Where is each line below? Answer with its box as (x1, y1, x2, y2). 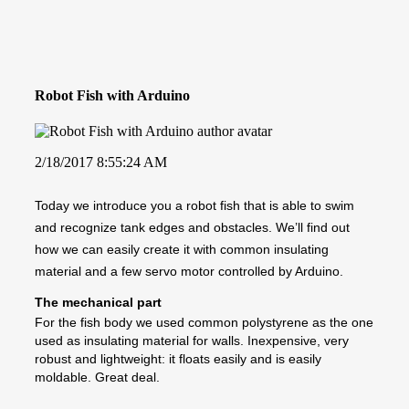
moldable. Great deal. (35, 369, 160, 384)
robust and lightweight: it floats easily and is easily (35, 351, 321, 366)
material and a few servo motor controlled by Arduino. (35, 263, 343, 278)
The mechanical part (35, 294, 162, 309)
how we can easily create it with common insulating (35, 241, 329, 257)
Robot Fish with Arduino (35, 87, 190, 103)
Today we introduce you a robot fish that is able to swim (35, 197, 354, 213)
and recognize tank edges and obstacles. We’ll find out (35, 219, 350, 235)
